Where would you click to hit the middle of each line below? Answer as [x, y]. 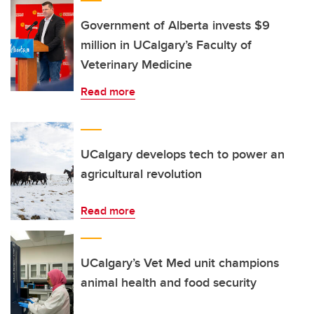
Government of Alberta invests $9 [175, 25]
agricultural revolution [141, 174]
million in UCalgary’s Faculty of [166, 45]
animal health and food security [169, 282]
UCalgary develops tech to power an [183, 154]
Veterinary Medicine [136, 64]
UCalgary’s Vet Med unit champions [180, 263]
